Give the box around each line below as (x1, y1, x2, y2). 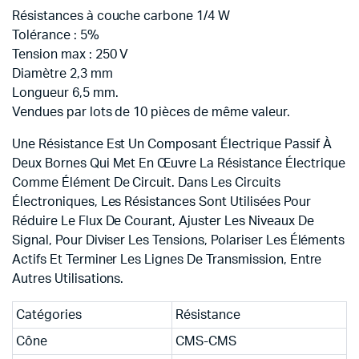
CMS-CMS (175, 335, 236, 348)
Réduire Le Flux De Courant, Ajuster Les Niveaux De (12, 215, 314, 228)
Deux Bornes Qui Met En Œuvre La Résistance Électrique (12, 157, 346, 170)
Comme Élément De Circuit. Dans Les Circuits (12, 176, 280, 189)
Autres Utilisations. (12, 272, 124, 285)
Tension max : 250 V (12, 48, 129, 61)
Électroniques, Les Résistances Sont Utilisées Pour (12, 196, 311, 208)
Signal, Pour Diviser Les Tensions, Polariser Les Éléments (12, 234, 345, 247)
